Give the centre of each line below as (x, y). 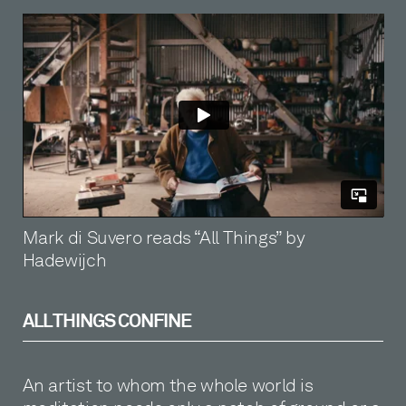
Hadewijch (64, 260)
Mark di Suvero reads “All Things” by (164, 237)
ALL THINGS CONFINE (106, 322)
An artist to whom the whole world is (168, 386)
